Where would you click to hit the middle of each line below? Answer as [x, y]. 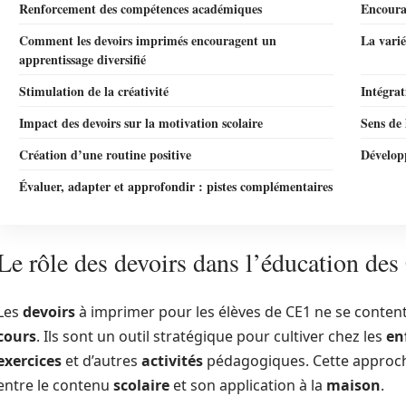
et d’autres [101, 361]
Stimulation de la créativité [94, 91]
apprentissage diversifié [82, 59]
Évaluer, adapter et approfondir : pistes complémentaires [176, 186]
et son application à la [248, 385]
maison [353, 385]
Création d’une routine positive [105, 155]
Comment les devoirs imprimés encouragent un [148, 40]
